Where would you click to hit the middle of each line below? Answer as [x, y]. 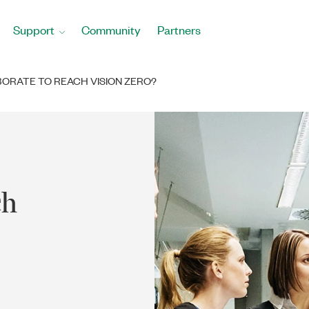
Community [111, 30]
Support [34, 30]
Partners [179, 30]
